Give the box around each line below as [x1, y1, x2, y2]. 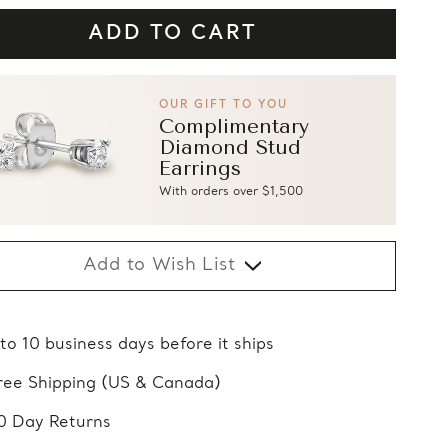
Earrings [158, 157, 241, 181]
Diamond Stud [158, 136, 301, 160]
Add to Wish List [83, 255, 235, 277]
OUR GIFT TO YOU [158, 99, 289, 113]
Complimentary [158, 115, 309, 139]
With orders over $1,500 [158, 185, 303, 200]
